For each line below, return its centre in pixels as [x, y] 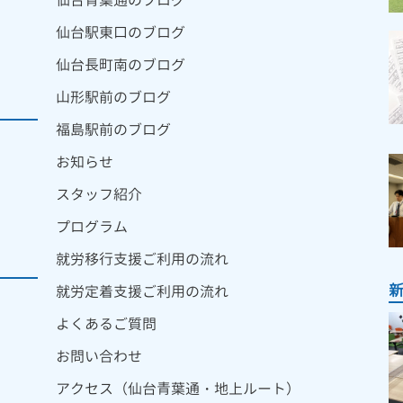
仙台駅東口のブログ [121, 33]
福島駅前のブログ [113, 130]
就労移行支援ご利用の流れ [142, 260]
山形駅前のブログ [113, 98]
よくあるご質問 [106, 324]
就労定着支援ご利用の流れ [142, 292]
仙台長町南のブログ [121, 65]
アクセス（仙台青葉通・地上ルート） [178, 389]
